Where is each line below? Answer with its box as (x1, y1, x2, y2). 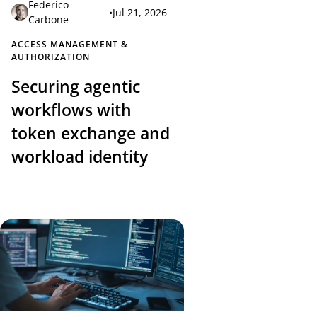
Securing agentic (11, 76, 140, 98)
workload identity (11, 146, 148, 168)
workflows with (11, 99, 132, 122)
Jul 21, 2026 (113, 5, 167, 19)
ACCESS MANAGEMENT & (11, 38, 128, 51)
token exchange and (11, 122, 170, 145)
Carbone (28, 13, 69, 27)
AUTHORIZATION (11, 51, 90, 64)
